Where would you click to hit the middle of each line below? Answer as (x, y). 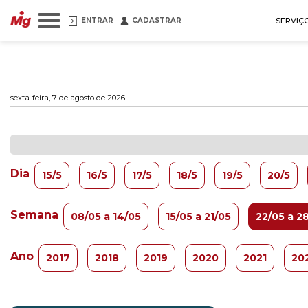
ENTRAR (97, 20)
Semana (34, 215)
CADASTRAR (157, 20)
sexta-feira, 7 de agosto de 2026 (68, 98)
